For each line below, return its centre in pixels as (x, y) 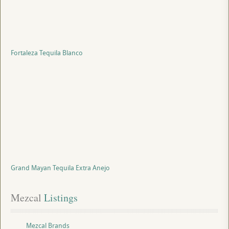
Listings (60, 198)
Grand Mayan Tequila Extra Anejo (60, 168)
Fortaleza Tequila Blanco (47, 53)
